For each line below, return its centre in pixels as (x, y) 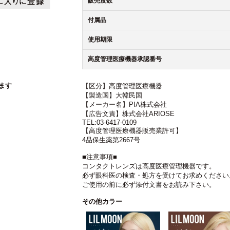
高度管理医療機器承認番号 (125, 59)
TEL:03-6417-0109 (109, 122)
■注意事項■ (100, 157)
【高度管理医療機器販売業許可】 (132, 131)
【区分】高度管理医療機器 (122, 86)
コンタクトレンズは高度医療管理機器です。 (149, 166)
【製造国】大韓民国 (112, 95)
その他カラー (102, 202)
